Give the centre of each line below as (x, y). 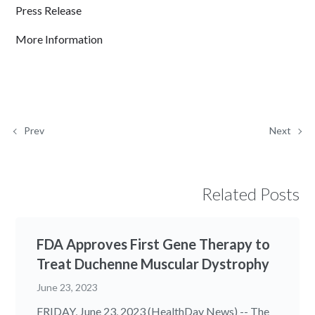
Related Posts (250, 194)
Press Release (49, 11)
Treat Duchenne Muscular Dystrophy (153, 264)
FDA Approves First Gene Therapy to (154, 244)
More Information (59, 39)
